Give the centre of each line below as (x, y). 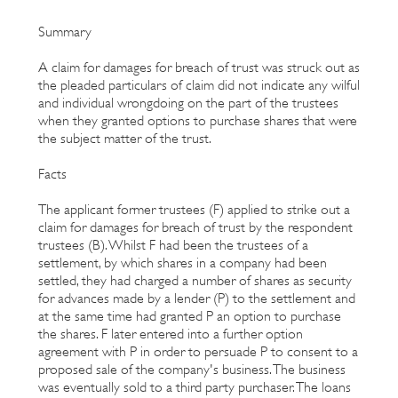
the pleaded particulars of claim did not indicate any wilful (199, 85)
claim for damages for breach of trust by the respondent (195, 227)
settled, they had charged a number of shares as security (195, 280)
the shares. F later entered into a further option (171, 334)
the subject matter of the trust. (125, 138)
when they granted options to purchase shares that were (198, 120)
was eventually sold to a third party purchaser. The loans (195, 387)
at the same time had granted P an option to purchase (190, 316)
